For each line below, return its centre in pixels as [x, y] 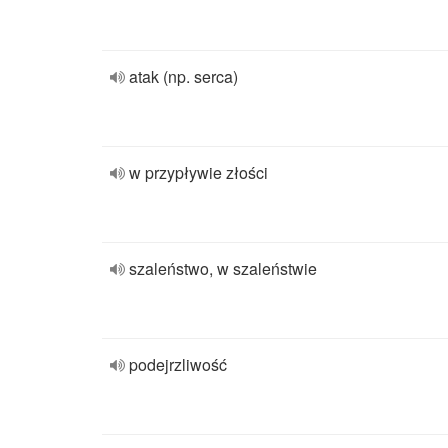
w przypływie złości [198, 172]
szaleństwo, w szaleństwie [223, 268]
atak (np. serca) [183, 76]
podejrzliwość [178, 364]
